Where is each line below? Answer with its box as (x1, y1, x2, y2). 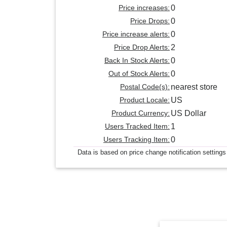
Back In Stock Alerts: (104, 56, 170, 65)
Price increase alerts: (102, 30, 170, 39)
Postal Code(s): (120, 83, 170, 91)
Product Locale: (120, 96, 170, 104)
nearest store (171, 83, 217, 92)
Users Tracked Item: (105, 122, 170, 131)
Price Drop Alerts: (114, 43, 170, 52)
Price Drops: (130, 17, 170, 25)
